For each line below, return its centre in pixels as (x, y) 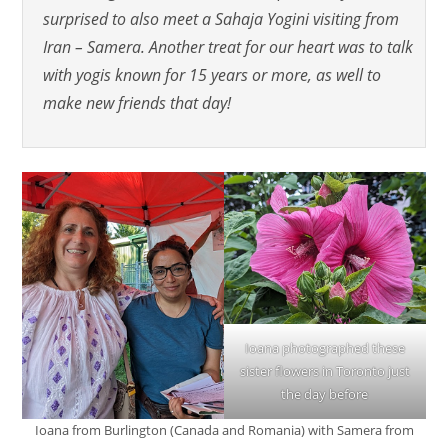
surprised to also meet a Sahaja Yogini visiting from (221, 18)
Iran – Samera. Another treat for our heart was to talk (228, 46)
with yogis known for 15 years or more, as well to (212, 74)
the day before (325, 393)
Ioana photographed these (324, 347)
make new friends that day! (137, 102)
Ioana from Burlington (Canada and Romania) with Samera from (224, 429)
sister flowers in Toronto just (324, 370)
